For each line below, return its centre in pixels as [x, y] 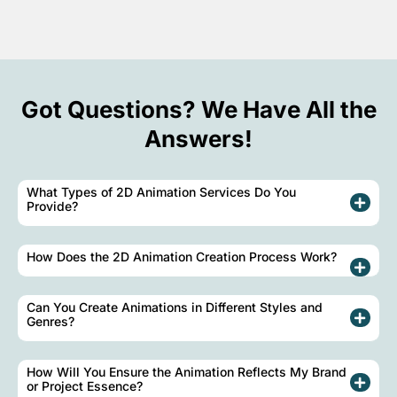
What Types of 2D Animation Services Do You [161, 192]
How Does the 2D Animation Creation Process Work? [182, 257]
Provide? [52, 206]
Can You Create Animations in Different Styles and [175, 307]
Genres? [51, 322]
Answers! [198, 139]
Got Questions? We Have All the [198, 110]
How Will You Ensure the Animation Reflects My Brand [187, 372]
